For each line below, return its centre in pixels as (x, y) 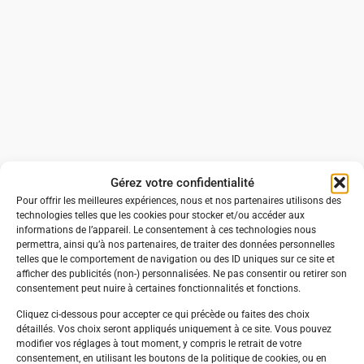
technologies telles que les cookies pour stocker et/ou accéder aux (160, 215)
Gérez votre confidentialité (182, 182)
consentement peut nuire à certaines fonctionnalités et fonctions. (158, 288)
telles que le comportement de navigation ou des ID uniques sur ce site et (175, 259)
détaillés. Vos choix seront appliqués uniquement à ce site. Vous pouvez (174, 329)
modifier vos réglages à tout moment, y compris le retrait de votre (159, 344)
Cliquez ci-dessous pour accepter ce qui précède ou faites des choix (163, 314)
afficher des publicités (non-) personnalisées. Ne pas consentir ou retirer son (182, 273)
